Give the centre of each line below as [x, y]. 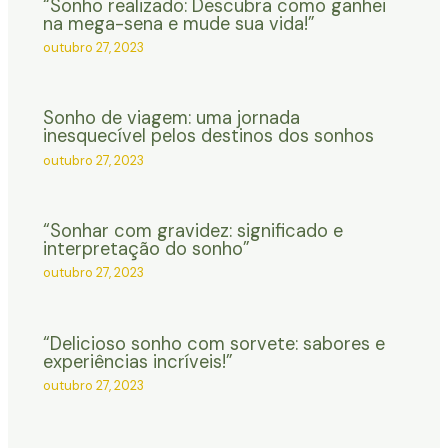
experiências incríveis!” [137, 361]
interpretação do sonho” [146, 248]
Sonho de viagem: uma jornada [171, 118]
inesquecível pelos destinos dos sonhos [208, 136]
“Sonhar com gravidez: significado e [192, 230]
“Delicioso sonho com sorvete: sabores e [213, 343]
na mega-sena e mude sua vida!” [178, 23]
